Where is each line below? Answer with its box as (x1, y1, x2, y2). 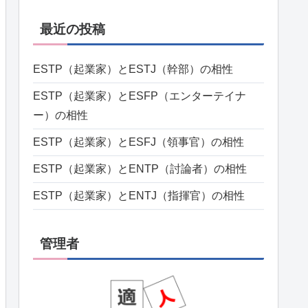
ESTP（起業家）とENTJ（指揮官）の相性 (33, 190, 245, 202)
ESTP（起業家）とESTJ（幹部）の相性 (33, 63, 233, 76)
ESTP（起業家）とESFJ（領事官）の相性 (33, 136, 244, 148)
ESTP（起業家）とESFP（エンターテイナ (33, 90, 246, 102)
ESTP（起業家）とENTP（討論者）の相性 (33, 163, 247, 175)
